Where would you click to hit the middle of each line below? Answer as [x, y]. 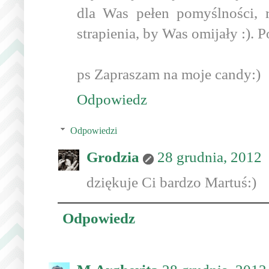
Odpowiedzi [93, 131]
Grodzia [113, 157]
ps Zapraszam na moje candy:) [169, 74]
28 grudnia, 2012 [210, 157]
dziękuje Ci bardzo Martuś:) [171, 183]
